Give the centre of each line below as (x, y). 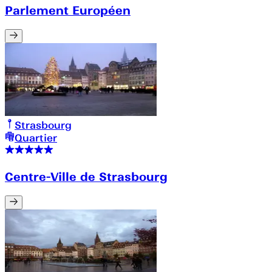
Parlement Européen (68, 10)
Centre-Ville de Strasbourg (86, 176)
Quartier (36, 138)
